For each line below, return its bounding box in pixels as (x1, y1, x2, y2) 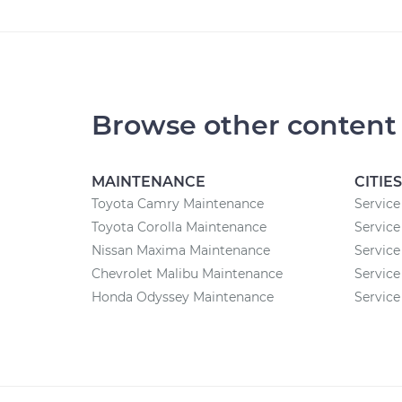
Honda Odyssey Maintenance (92, 289, 274, 305)
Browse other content (92, 109, 397, 142)
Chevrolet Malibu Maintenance (92, 266, 283, 282)
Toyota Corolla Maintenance (92, 219, 267, 235)
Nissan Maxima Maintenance (92, 242, 270, 258)
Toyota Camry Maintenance (92, 196, 264, 212)
